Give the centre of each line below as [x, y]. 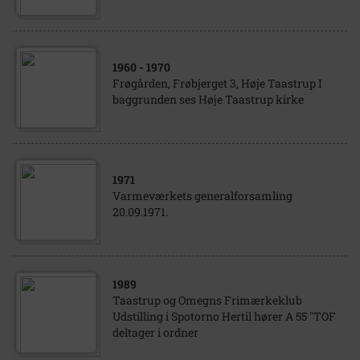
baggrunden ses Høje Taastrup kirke [208, 99]
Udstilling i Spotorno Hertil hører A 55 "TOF [224, 316]
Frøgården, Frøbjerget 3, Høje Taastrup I [217, 83]
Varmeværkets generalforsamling [202, 196]
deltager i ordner [155, 332]
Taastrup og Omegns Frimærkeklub [207, 300]
